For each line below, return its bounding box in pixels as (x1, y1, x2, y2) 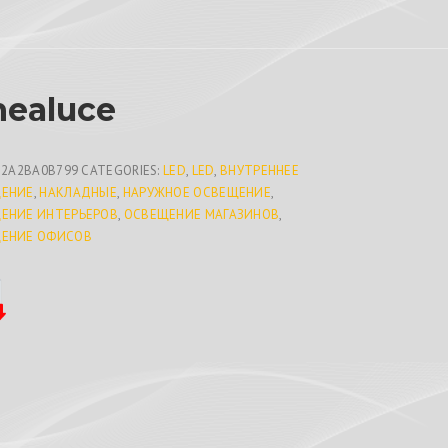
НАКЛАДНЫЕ (39, 184, 118, 201)
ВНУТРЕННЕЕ (220, 162, 300, 179)
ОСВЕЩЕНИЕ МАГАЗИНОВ (123, 206, 280, 223)
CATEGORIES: (81, 162, 164, 179)
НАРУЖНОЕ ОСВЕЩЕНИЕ (122, 184, 272, 201)
